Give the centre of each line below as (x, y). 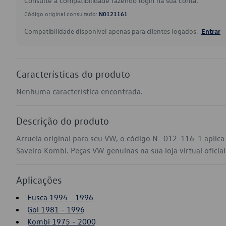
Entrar (211, 31)
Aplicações (39, 180)
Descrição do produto (63, 121)
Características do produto (73, 74)
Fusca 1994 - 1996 (60, 197)
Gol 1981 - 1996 (56, 209)
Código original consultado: (62, 14)
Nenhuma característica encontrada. (79, 91)
